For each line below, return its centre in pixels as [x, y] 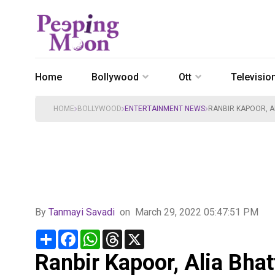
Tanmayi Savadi [82, 212]
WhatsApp [122, 234]
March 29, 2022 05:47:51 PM [197, 212]
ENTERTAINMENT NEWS [165, 109]
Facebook [99, 234]
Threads [140, 234]
